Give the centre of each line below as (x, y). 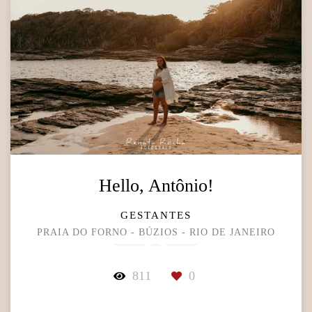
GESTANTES (156, 216)
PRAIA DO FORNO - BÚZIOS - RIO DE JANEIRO (156, 233)
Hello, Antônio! (156, 186)
